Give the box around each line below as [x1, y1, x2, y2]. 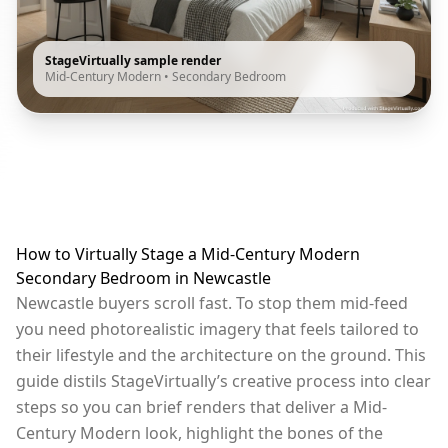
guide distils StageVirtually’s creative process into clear [16, 369, 431, 392]
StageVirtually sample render [45, 51, 221, 69]
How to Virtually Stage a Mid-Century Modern [16, 242, 360, 265]
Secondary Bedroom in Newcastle [16, 266, 271, 289]
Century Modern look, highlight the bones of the [16, 421, 383, 444]
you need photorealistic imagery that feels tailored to [16, 317, 419, 340]
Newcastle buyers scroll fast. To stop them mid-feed [16, 291, 408, 314]
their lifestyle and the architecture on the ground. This [16, 343, 426, 366]
